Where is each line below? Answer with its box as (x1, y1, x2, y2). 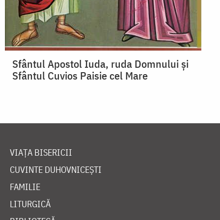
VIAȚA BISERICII (10, 147, 72, 159)
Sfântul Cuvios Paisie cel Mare (12, 68, 148, 83)
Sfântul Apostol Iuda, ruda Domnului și (12, 56, 189, 71)
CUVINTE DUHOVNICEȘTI (10, 164, 102, 176)
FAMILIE (10, 181, 40, 193)
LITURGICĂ (10, 198, 51, 210)
